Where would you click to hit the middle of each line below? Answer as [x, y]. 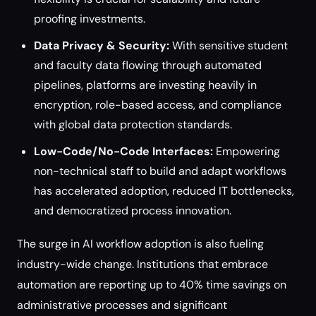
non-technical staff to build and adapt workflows [160, 171]
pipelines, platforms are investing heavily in [145, 85]
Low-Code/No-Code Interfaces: [123, 151]
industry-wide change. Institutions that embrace [142, 264]
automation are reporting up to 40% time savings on [152, 285]
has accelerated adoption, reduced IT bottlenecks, [164, 191]
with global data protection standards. [133, 124]
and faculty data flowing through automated [148, 65]
